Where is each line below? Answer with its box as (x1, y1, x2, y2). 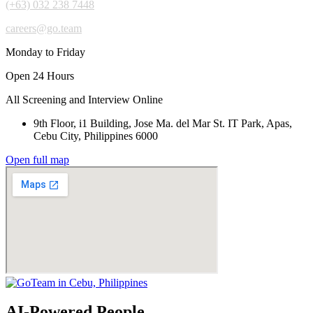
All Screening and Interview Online (6, 93, 163, 105)
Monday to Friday (6, 45, 85, 58)
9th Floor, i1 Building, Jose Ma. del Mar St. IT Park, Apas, (34, 117, 292, 129)
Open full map (6, 153, 69, 166)
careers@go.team (6, 22, 82, 34)
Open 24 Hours (6, 69, 74, 82)
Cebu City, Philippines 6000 (34, 129, 158, 142)
